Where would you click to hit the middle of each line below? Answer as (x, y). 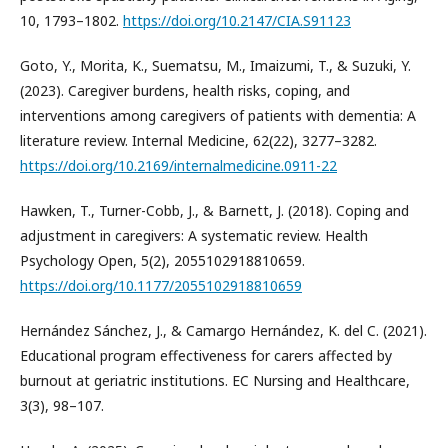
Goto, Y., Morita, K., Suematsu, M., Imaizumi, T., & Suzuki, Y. (215, 65)
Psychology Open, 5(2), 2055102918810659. (162, 260)
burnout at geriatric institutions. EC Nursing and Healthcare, (215, 380)
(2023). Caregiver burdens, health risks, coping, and (185, 90)
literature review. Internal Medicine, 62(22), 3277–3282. (198, 140)
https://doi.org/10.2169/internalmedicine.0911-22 (178, 165)
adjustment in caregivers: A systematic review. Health (194, 235)
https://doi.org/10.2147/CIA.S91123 (237, 20)
